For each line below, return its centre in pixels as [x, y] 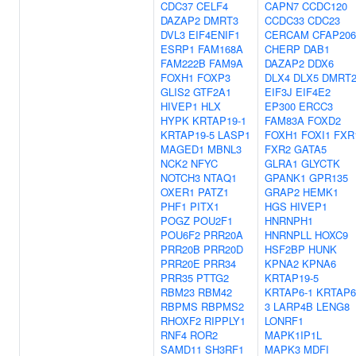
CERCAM [287, 35]
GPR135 [329, 178]
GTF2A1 [212, 92]
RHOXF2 [181, 321]
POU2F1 [213, 221]
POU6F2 [180, 235]
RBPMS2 [222, 306]
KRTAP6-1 [289, 292]
